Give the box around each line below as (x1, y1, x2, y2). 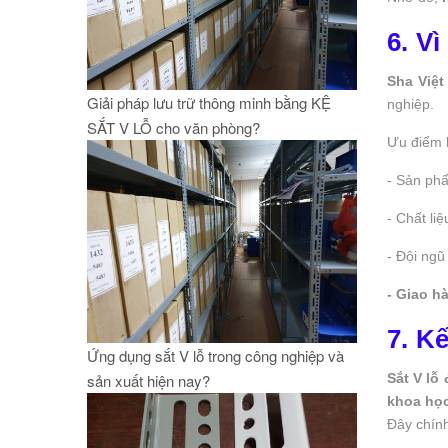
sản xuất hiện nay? (87, 369, 210, 391)
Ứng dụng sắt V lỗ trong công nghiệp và (87, 344, 344, 366)
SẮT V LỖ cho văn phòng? (87, 117, 260, 139)
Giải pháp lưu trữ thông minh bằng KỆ (87, 92, 331, 114)
